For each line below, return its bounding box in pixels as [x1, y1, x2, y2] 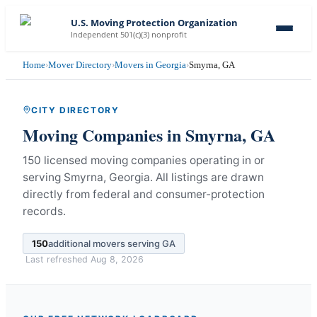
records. [23, 204, 66, 218]
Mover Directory [48, 59, 112, 70]
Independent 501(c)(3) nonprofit [71, 29, 187, 40]
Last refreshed [25, 253, 91, 265]
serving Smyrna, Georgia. [23, 170, 153, 184]
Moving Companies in [23, 122, 185, 147]
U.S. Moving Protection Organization [71, 17, 238, 29]
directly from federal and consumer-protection [23, 187, 265, 201]
